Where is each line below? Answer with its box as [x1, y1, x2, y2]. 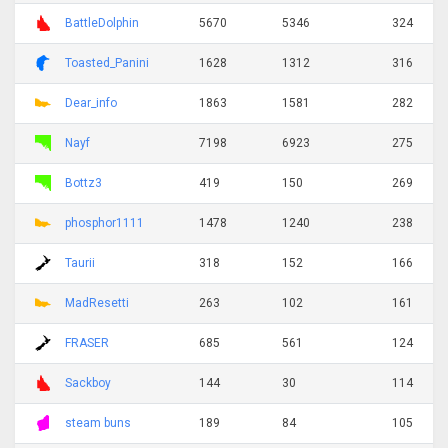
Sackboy [65, 375, 111, 390]
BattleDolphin [65, 15, 139, 30]
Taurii [65, 255, 95, 270]
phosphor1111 [65, 215, 144, 230]
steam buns [65, 415, 131, 430]
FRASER [65, 335, 109, 350]
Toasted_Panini [65, 55, 149, 70]
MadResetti [65, 295, 129, 310]
